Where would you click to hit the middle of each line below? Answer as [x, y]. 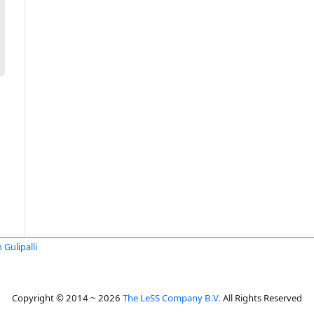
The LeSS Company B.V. [172, 298]
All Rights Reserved [261, 298]
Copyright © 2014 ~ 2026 [67, 298]
